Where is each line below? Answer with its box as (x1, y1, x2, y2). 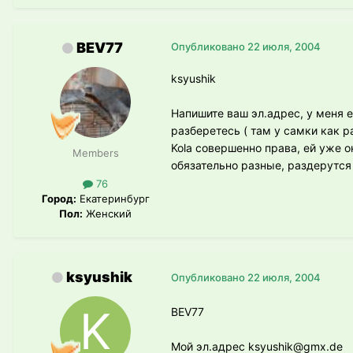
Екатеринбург (76, 191, 150, 205)
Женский (83, 206, 132, 220)
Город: (41, 191, 76, 205)
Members (72, 146, 119, 159)
